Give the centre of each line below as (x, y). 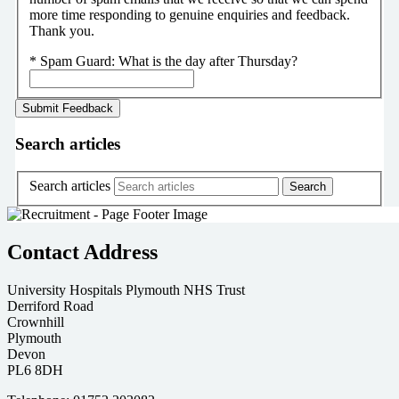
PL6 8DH (35, 370)
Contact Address (82, 252)
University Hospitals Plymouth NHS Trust (126, 290)
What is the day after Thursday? (208, 61)
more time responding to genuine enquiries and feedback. (189, 15)
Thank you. (61, 31)
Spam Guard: (79, 61)
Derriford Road (50, 306)
